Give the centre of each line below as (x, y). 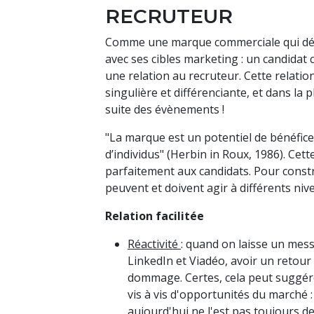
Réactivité (154, 244)
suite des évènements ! (165, 110)
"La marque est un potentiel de (187, 138)
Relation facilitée (155, 216)
